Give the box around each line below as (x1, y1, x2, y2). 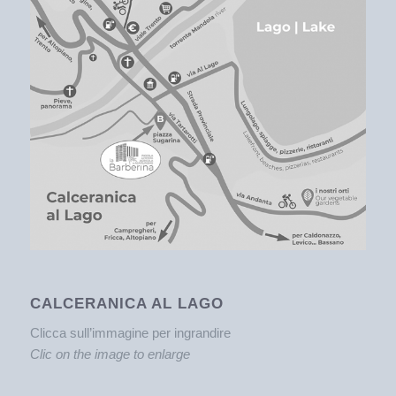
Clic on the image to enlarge (29, 346, 190, 362)
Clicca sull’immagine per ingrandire (29, 324, 231, 340)
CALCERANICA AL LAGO (29, 294, 224, 311)
